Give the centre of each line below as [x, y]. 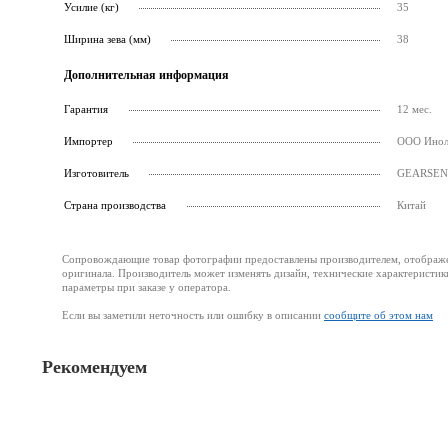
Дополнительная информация [146, 75]
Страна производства [115, 205]
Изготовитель [96, 173]
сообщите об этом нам [378, 315]
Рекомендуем [94, 367]
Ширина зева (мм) [107, 39]
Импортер [88, 141]
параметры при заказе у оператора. [146, 287]
